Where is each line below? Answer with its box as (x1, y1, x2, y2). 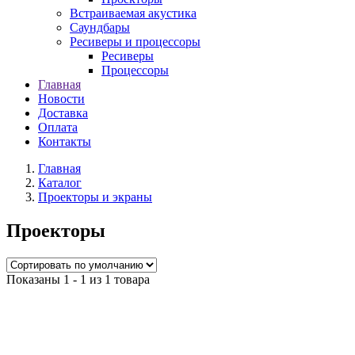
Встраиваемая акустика (70, 6, 197, 20)
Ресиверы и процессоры (70, 35, 200, 48)
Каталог (38, 176, 82, 189)
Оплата (38, 120, 78, 134)
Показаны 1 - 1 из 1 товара (6, 272, 150, 286)
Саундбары (70, 21, 130, 34)
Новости (38, 92, 85, 105)
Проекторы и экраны (38, 190, 152, 204)
